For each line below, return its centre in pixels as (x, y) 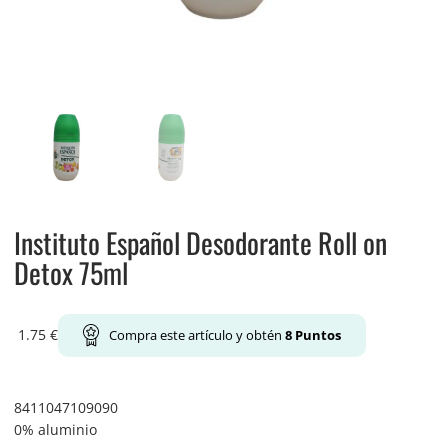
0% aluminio (55, 429)
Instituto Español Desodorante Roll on (200, 243)
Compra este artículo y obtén (196, 335)
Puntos (316, 335)
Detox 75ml (70, 273)
